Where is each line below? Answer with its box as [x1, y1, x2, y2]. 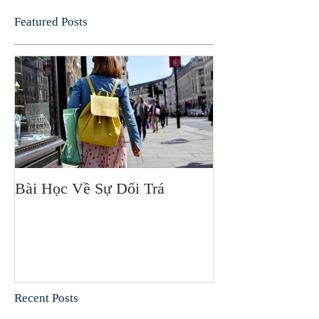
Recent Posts [14, 291, 78, 305]
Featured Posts [14, 14, 88, 28]
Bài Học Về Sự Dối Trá [15, 179, 164, 197]
